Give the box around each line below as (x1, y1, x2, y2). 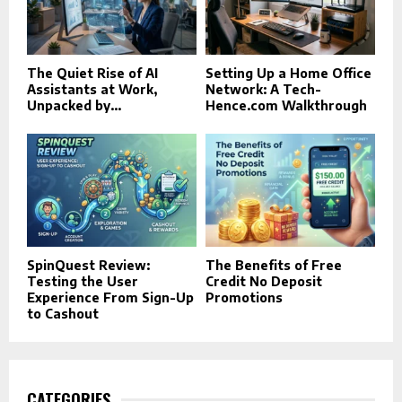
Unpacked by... (27, 97, 121, 113)
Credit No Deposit (205, 273, 322, 289)
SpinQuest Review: (27, 257, 150, 273)
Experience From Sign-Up (27, 289, 194, 305)
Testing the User (27, 273, 138, 289)
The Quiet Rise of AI (27, 65, 158, 81)
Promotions (205, 289, 283, 305)
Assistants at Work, (27, 81, 157, 97)
